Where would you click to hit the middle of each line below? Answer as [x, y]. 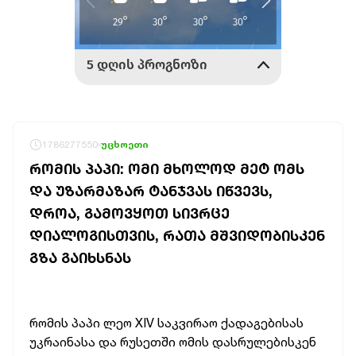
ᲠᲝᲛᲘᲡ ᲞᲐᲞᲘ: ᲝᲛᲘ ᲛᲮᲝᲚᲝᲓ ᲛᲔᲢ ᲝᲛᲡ [167, 168]
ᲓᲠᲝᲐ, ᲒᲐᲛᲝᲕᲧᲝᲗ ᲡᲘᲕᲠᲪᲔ [130, 213]
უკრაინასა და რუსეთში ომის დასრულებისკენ [173, 342]
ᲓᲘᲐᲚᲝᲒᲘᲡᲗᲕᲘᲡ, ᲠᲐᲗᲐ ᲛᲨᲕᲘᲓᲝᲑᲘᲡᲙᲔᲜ [177, 235]
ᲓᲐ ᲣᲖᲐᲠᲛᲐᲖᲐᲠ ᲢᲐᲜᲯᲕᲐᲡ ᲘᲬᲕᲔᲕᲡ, [151, 191]
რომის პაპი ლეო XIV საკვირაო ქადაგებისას [166, 323]
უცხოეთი [125, 144]
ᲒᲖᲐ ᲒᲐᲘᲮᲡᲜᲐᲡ [80, 257]
